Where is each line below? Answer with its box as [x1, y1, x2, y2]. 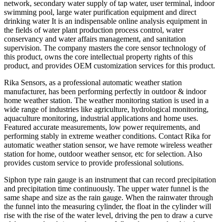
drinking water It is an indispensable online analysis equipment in [4, 16, 207, 25]
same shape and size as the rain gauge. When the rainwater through [4, 193, 213, 202]
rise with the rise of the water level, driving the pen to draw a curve [4, 211, 213, 220]
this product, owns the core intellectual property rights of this [4, 52, 193, 61]
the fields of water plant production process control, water [4, 25, 183, 34]
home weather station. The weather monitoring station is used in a [4, 96, 209, 105]
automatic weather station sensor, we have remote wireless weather [4, 140, 212, 149]
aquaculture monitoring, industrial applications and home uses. [4, 113, 198, 122]
